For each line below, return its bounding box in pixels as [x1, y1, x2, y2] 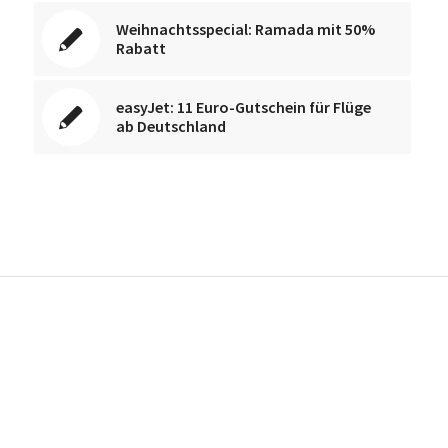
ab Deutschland [115, 116, 226, 137]
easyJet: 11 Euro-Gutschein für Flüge [115, 97, 371, 118]
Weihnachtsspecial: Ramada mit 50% [115, 19, 375, 40]
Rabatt [115, 38, 166, 59]
